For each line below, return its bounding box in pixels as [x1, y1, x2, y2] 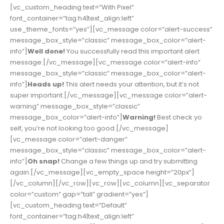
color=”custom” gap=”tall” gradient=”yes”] [10, 189, 148, 199]
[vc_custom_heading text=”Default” [10, 200, 127, 210]
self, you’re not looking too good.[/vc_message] [10, 123, 168, 133]
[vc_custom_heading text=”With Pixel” [10, 2, 134, 12]
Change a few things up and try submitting [59, 156, 197, 166]
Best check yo [155, 112, 202, 122]
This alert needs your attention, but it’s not [64, 79, 199, 89]
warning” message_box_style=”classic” [10, 101, 140, 111]
